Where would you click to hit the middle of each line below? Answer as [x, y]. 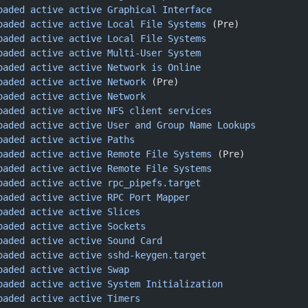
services [187, 111]
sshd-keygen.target [154, 255]
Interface [184, 10]
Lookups [234, 125]
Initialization [181, 284]
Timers [121, 298]
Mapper [170, 197]
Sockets [124, 226]
